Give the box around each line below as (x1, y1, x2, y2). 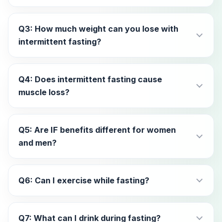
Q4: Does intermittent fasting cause (18, 74, 162, 85)
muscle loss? (18, 87, 69, 98)
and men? (18, 138, 56, 148)
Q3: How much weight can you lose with (18, 24, 178, 34)
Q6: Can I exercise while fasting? (18, 175, 149, 186)
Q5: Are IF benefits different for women (18, 125, 176, 135)
